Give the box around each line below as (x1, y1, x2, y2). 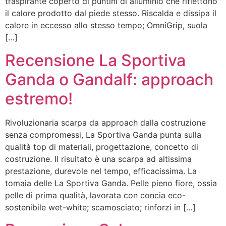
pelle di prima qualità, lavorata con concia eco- (5, 190, 186, 200)
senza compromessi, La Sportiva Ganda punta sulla (5, 129, 201, 140)
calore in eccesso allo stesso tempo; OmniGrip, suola (5, 20, 207, 31)
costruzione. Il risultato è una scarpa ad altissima (5, 153, 192, 164)
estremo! (5, 88, 73, 108)
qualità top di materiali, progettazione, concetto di (5, 141, 198, 152)
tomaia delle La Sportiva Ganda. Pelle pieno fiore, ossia (5, 178, 217, 188)
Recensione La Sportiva (5, 50, 186, 70)
